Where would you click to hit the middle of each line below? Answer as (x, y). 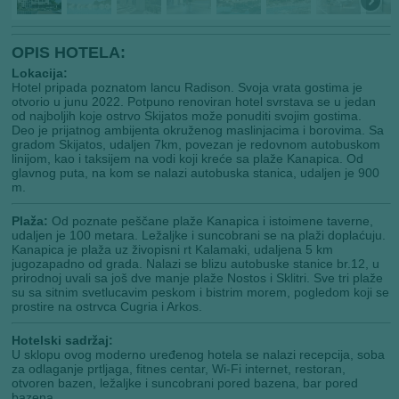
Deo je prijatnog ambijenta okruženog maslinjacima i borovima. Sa (198, 130)
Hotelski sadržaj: (63, 341)
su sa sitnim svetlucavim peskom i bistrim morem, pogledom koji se (201, 293)
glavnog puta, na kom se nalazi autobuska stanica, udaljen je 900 (196, 173)
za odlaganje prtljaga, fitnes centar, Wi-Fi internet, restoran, (179, 369)
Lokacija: (40, 73)
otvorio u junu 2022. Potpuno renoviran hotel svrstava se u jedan (194, 102)
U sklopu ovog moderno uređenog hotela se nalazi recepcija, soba (199, 355)
